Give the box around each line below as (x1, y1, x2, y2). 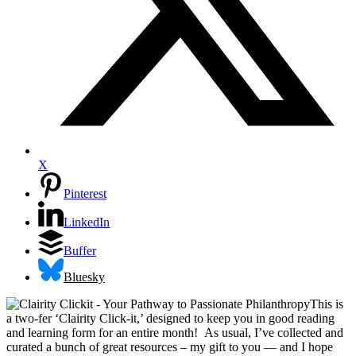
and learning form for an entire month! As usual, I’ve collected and (6, 325, 343, 339)
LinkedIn (64, 215, 110, 230)
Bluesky (64, 269, 105, 284)
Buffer (64, 244, 96, 258)
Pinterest (64, 187, 106, 201)
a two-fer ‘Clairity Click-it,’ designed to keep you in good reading (6, 311, 335, 325)
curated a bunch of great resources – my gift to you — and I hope (6, 339, 333, 354)
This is (310, 296, 343, 311)
